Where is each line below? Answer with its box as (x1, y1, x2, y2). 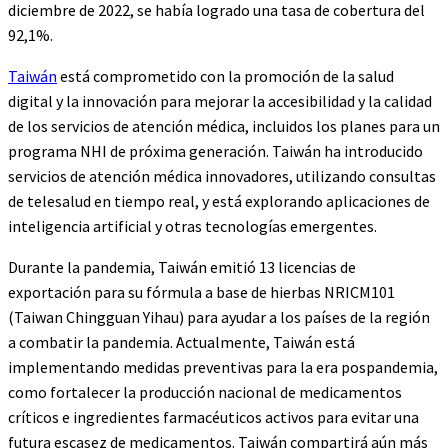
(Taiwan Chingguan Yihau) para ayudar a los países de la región (8, 307, 430, 327)
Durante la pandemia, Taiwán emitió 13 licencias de (8, 257, 356, 277)
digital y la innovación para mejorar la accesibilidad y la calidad (8, 91, 432, 111)
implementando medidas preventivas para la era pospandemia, (8, 357, 438, 377)
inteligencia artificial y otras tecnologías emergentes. (8, 216, 377, 236)
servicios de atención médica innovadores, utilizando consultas (8, 166, 436, 186)
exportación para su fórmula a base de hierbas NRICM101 (8, 282, 395, 302)
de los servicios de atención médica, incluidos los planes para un (8, 116, 440, 136)
